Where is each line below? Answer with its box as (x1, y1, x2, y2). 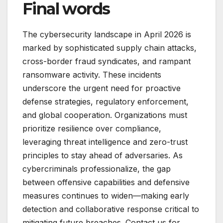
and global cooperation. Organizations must (22, 110, 187, 120)
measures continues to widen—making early (22, 190, 189, 201)
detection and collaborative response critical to (22, 204, 199, 214)
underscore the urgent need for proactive (22, 83, 181, 93)
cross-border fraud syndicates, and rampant (22, 56, 191, 66)
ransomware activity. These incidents (22, 69, 161, 80)
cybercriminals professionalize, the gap (22, 163, 171, 174)
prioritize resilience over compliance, (22, 123, 161, 133)
